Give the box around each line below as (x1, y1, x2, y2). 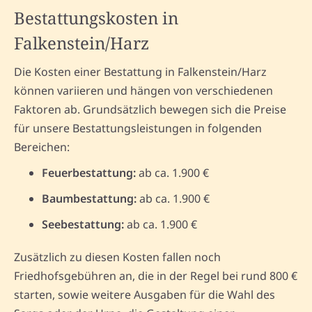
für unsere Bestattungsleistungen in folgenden (14, 120, 262, 136)
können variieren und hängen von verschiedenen (14, 82, 273, 98)
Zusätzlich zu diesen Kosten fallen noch (14, 249, 221, 265)
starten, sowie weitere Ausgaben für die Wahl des (14, 286, 275, 302)
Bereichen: (14, 139, 70, 155)
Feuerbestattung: (42, 164, 136, 180)
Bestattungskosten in (14, 6, 178, 29)
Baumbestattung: (42, 190, 136, 206)
